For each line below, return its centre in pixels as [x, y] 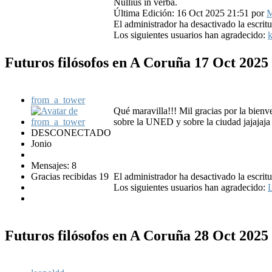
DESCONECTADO [71, 132]
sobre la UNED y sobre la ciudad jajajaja [192, 121]
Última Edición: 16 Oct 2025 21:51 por [190, 13]
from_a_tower [58, 100]
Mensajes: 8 [54, 165]
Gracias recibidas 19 [70, 176]
